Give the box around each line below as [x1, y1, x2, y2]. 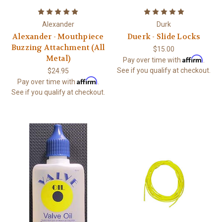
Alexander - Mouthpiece [12, 31, 104, 42]
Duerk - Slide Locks [127, 31, 201, 42]
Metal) [46, 53, 70, 63]
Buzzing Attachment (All [11, 42, 105, 53]
